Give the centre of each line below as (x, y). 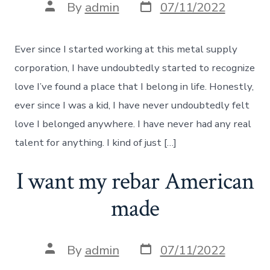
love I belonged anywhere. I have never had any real (133, 124)
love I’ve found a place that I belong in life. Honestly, (134, 87)
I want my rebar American (135, 182)
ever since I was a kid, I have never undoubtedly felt (132, 105)
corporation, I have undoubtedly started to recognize (135, 68)
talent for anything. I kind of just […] (96, 143)
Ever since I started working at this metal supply (126, 49)
